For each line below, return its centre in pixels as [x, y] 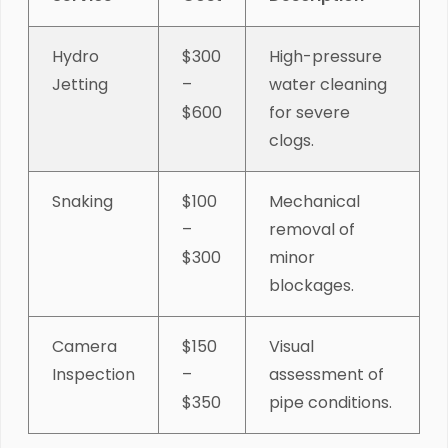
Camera [84, 346]
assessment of [326, 374]
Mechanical [314, 201]
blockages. [311, 285]
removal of [311, 229]
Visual [291, 346]
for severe [309, 112]
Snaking [82, 201]
